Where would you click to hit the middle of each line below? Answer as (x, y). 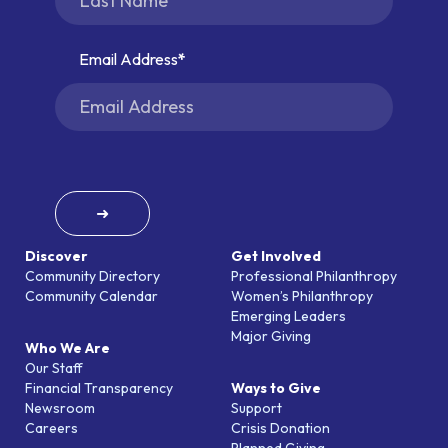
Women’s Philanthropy (302, 295)
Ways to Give (276, 387)
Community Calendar (91, 295)
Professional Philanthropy (314, 275)
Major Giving (271, 335)
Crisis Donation (280, 427)
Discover (56, 255)
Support (256, 407)
